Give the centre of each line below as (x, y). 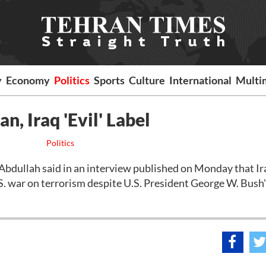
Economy (28, 80)
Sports (110, 80)
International (201, 80)
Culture (147, 80)
